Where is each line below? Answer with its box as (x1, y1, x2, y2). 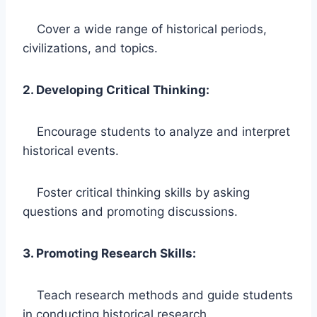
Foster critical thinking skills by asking (23, 185, 250, 200)
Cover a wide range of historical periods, (23, 21, 267, 36)
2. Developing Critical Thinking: (23, 82, 209, 97)
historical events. (23, 143, 119, 158)
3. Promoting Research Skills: (23, 246, 196, 260)
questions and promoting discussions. (23, 204, 238, 219)
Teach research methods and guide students (23, 287, 293, 302)
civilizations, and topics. (23, 40, 158, 55)
